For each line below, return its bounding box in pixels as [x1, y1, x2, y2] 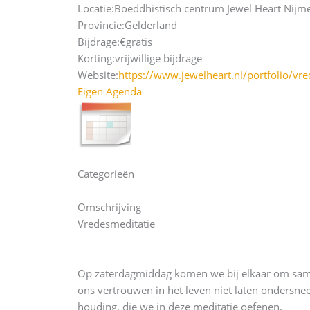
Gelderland [125, 18, 177, 32]
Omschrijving [77, 200, 141, 214]
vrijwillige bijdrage [115, 51, 202, 65]
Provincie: [77, 18, 125, 32]
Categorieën [77, 167, 134, 181]
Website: [77, 68, 118, 82]
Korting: [77, 51, 115, 65]
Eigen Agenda [77, 84, 142, 98]
